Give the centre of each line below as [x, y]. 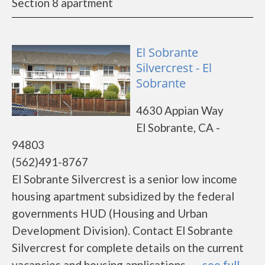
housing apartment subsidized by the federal [123, 196]
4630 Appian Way [180, 110]
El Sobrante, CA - [178, 127]
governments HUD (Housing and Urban [110, 213]
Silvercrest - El [174, 68]
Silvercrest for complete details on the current [128, 248]
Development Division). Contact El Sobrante [122, 230]
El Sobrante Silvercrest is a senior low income [125, 179]
